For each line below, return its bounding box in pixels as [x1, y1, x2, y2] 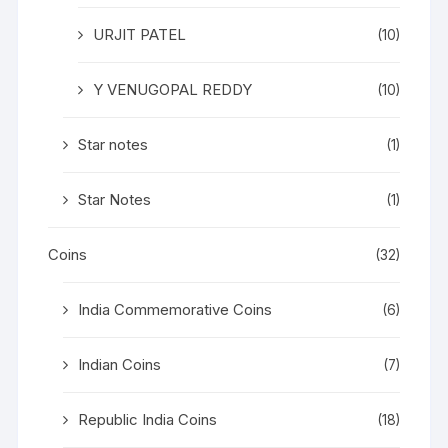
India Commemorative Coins [78, 300, 273, 320]
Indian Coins [78, 355, 162, 375]
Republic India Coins [78, 410, 218, 430]
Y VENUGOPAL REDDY [93, 80, 253, 100]
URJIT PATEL [93, 25, 187, 45]
